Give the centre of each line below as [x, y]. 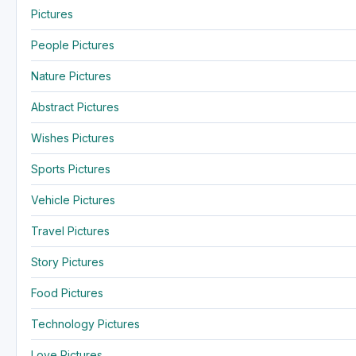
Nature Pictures [71, 75]
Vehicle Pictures [73, 199]
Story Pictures [68, 261]
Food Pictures [67, 292]
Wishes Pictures [73, 137]
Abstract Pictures [75, 106]
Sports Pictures [71, 168]
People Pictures [73, 44]
